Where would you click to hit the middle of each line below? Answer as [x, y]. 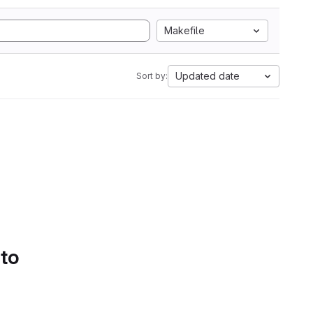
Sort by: [152, 76]
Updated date [208, 76]
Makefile [184, 30]
